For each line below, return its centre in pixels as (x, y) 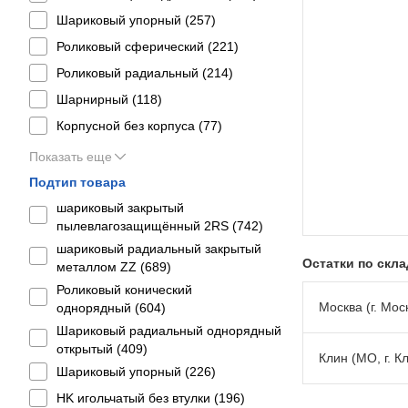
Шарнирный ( (97, 99)
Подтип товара (77, 182)
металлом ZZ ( (101, 267)
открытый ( (89, 349)
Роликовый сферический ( (134, 46)
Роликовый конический (124, 290)
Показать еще (71, 157)
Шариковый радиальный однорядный (169, 331)
